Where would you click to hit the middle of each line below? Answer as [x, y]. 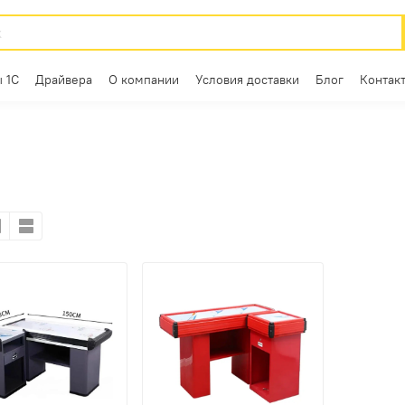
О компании [144, 79]
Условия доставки [247, 79]
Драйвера [64, 79]
